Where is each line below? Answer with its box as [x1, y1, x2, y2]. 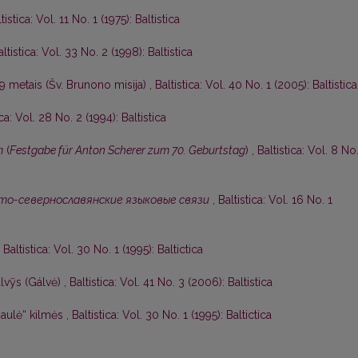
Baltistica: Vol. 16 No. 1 [218, 193, 332, 207]
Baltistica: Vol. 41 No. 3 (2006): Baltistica [70, 276, 272, 289]
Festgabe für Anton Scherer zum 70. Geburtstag [10, 144, 245, 157]
